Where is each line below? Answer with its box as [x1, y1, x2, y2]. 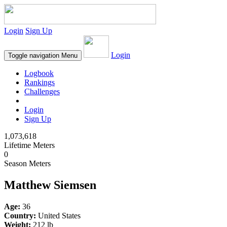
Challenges [24, 87, 60, 96]
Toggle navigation [8, 52, 59, 59]
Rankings [24, 78, 55, 87]
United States [36, 211, 81, 220]
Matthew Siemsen [4, 178, 96, 192]
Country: [4, 211, 36, 220]
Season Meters [4, 159, 51, 168]
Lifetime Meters [4, 141, 55, 149]
